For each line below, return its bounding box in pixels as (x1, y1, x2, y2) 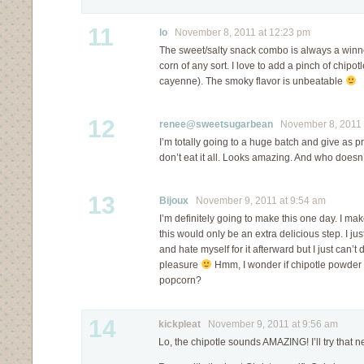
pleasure (159, 259, 201, 271)
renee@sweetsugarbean (159, 119, 273, 130)
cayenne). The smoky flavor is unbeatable (159, 76, 345, 87)
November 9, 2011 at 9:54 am (188, 195, 326, 206)
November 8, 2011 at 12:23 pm (167, 27, 310, 38)
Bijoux (159, 195, 188, 206)
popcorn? (159, 275, 201, 286)
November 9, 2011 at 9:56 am (201, 318, 338, 330)
